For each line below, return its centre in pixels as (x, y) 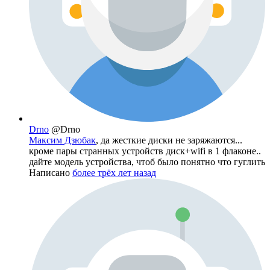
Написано (51, 173)
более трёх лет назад (114, 173)
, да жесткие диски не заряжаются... (169, 140)
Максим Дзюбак (62, 140)
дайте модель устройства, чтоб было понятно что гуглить (147, 162)
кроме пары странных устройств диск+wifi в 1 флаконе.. (145, 151)
